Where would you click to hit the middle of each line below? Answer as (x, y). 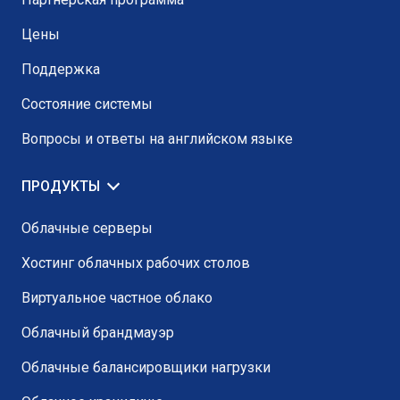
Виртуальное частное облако (117, 298)
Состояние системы (87, 104)
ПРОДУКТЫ (61, 187)
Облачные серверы (87, 229)
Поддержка (61, 70)
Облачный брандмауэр (98, 333)
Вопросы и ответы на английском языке (157, 139)
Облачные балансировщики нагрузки (146, 368)
